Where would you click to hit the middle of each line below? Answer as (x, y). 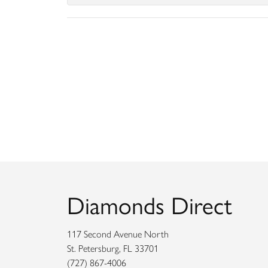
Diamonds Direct (150, 206)
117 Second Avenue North (118, 234)
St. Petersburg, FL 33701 (113, 249)
